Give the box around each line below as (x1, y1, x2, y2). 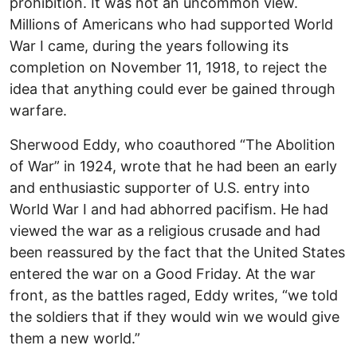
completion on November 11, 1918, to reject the (10, 59, 327, 76)
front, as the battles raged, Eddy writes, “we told (10, 287, 338, 304)
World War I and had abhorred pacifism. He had (10, 201, 328, 218)
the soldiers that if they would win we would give (10, 308, 339, 326)
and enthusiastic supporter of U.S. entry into (10, 179, 310, 197)
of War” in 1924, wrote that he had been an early (10, 158, 337, 175)
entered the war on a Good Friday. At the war (10, 265, 316, 283)
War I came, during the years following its (10, 37, 288, 55)
